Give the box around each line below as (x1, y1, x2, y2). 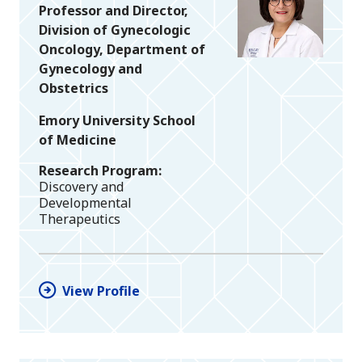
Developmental (39, 194, 132, 213)
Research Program (39, 162, 158, 180)
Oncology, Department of (39, 40, 205, 59)
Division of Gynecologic (39, 21, 191, 40)
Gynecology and (39, 60, 142, 78)
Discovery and (39, 178, 124, 196)
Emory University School (39, 112, 196, 130)
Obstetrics (39, 79, 108, 98)
